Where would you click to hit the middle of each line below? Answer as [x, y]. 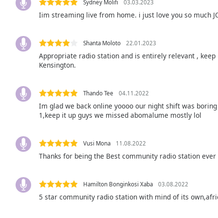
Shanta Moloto [102, 43]
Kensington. [57, 65]
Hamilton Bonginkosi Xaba [118, 184]
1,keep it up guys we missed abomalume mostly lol [120, 115]
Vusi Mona [97, 143]
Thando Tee [98, 93]
